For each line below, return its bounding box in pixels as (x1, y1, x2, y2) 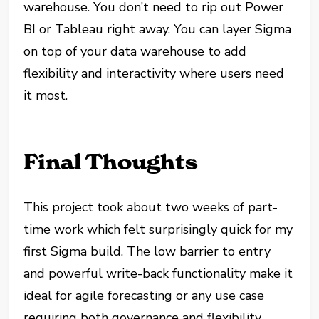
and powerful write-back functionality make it (23, 264, 293, 282)
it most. (23, 86, 68, 104)
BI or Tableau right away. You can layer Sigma (23, 20, 292, 38)
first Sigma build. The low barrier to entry (23, 242, 271, 260)
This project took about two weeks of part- (23, 198, 278, 216)
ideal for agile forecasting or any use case (23, 286, 265, 304)
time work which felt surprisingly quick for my (23, 220, 293, 238)
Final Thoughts (23, 148, 199, 175)
